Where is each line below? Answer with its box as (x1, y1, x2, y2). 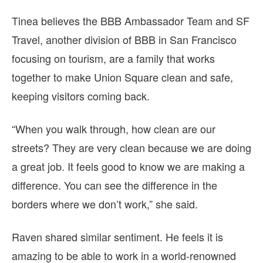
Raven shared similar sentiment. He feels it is (12, 229, 223, 245)
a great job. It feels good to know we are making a (12, 159, 245, 174)
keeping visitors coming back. (12, 88, 150, 104)
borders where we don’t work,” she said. (12, 196, 198, 212)
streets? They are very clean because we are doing (12, 140, 251, 156)
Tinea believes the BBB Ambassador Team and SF (12, 13, 249, 29)
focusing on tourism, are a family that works (12, 50, 215, 66)
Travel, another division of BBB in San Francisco (12, 32, 237, 48)
